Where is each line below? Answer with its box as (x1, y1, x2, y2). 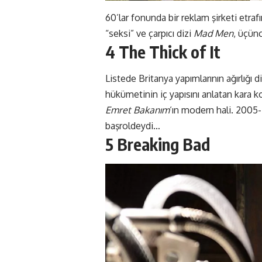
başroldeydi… (105, 119, 160, 132)
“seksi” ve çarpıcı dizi (105, 27, 194, 40)
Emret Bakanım (105, 104, 170, 116)
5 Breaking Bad (105, 133, 210, 154)
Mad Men (194, 27, 233, 40)
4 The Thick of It (105, 42, 220, 63)
